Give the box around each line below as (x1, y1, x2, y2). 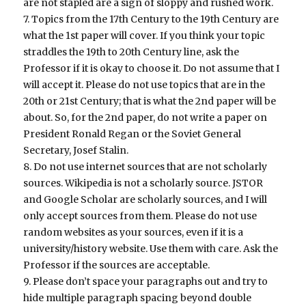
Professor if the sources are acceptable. (23, 259, 210, 272)
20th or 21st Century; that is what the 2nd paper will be (23, 95, 277, 108)
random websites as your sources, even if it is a (23, 226, 244, 239)
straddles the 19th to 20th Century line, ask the (23, 46, 240, 59)
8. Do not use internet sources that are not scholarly (23, 161, 268, 173)
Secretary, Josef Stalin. (23, 144, 129, 157)
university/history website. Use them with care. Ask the (23, 242, 279, 255)
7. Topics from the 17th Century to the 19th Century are (23, 13, 279, 26)
